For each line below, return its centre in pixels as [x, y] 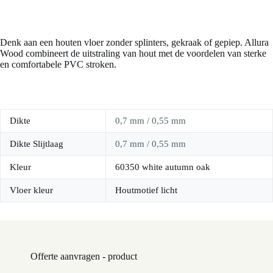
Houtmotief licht [146, 190]
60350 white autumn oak [163, 167]
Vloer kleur [31, 190]
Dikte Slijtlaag [37, 144]
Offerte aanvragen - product [84, 256]
